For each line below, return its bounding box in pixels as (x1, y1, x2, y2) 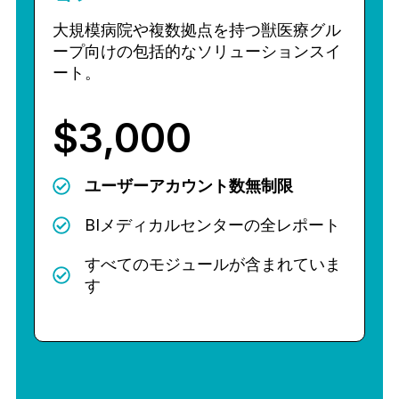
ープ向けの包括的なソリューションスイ (53, 42, 341, 61)
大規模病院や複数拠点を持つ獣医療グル (53, 20, 341, 39)
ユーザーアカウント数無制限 (85, 176, 293, 195)
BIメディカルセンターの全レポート (85, 216, 340, 234)
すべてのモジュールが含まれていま (85, 255, 341, 273)
